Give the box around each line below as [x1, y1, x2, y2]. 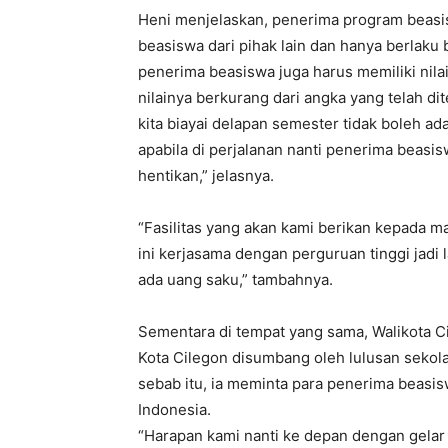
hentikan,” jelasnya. [138, 166, 274, 186]
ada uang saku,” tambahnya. [138, 270, 333, 290]
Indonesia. [138, 400, 211, 420]
